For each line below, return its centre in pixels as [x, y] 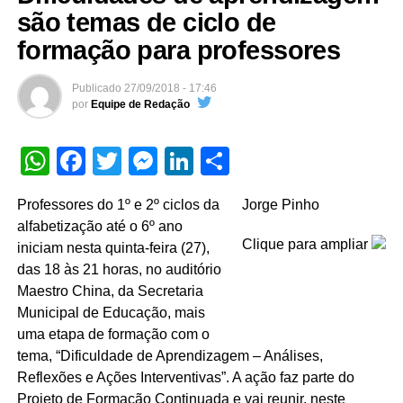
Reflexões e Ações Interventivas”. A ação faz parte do [185, 378]
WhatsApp [116, 161]
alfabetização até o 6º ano [99, 227]
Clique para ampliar [307, 245]
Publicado [96, 89]
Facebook [149, 161]
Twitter [164, 161]
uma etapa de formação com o [113, 335]
